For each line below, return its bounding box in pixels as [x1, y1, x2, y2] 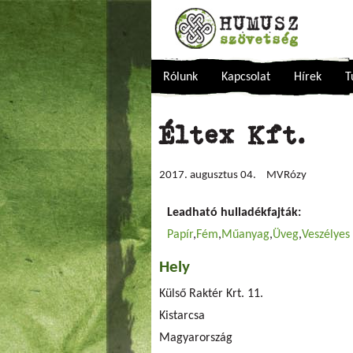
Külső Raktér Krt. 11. [159, 288, 263, 300]
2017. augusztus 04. [159, 169, 256, 181]
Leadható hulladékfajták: [167, 206, 304, 219]
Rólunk [163, 71, 198, 84]
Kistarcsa [159, 310, 205, 322]
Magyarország [159, 332, 232, 344]
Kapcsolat [221, 71, 270, 84]
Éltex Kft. [159, 121, 307, 149]
